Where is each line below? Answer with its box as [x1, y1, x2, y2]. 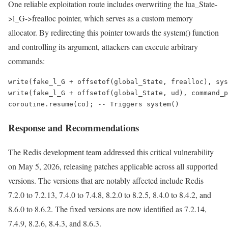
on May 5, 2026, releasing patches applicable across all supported [8, 161, 218, 172]
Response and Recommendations [8, 120, 139, 134]
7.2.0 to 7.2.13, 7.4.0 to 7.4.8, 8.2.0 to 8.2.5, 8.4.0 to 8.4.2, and [8, 189, 211, 201]
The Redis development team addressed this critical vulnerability [8, 147, 214, 158]
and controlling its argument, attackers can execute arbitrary [8, 41, 198, 52]
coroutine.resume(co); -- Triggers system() [8, 100, 179, 108]
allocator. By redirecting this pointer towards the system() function [8, 26, 219, 38]
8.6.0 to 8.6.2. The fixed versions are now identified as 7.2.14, [8, 204, 207, 215]
